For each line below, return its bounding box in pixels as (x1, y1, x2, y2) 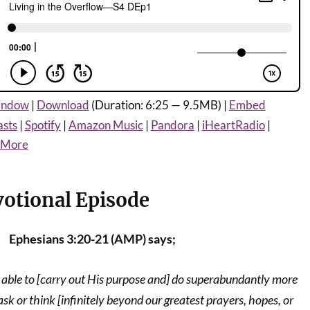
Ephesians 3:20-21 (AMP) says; (8, 231, 176, 246)
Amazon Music (68, 118, 143, 132)
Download (36, 98, 89, 112)
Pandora (150, 118, 194, 132)
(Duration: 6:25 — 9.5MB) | (89, 98, 229, 112)
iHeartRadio (201, 118, 265, 132)
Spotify (24, 118, 61, 132)
